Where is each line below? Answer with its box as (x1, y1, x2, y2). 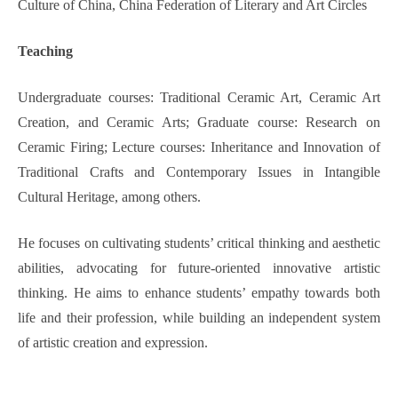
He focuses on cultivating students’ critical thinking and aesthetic (18, 235, 380, 251)
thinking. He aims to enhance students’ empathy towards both (18, 285, 380, 301)
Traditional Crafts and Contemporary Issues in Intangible (18, 164, 380, 180)
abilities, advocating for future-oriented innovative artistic (18, 260, 380, 276)
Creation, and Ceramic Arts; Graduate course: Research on (18, 115, 380, 131)
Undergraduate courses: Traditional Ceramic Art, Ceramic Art (18, 90, 380, 106)
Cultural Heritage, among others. (18, 189, 201, 205)
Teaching (18, 44, 73, 60)
